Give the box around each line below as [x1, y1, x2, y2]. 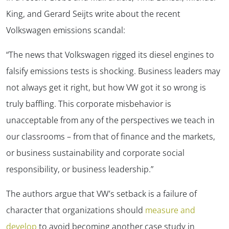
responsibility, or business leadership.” [6, 163, 153, 175]
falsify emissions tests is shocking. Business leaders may [6, 65, 220, 77]
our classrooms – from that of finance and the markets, [6, 130, 215, 142]
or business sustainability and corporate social [6, 147, 185, 158]
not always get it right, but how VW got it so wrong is [6, 81, 206, 93]
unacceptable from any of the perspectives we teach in [6, 114, 215, 126]
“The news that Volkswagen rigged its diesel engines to [6, 49, 214, 60]
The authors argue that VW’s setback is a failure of [6, 188, 197, 199]
